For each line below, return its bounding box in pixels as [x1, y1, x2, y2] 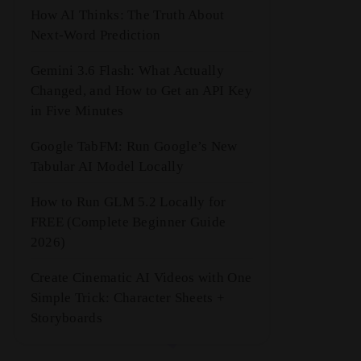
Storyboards [30, 310, 102, 326]
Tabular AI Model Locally [30, 159, 184, 174]
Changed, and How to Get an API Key [30, 83, 252, 98]
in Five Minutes [30, 103, 124, 118]
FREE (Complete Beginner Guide [30, 214, 226, 230]
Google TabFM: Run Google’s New [30, 139, 238, 154]
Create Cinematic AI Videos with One [30, 270, 252, 285]
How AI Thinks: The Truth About [30, 7, 225, 23]
